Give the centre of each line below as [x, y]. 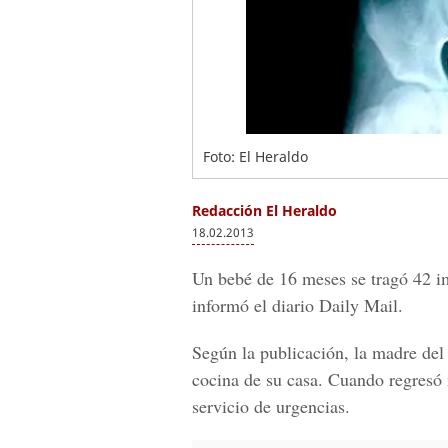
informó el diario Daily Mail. [297, 305]
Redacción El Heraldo [264, 210]
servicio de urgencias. [271, 406]
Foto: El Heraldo [255, 156]
